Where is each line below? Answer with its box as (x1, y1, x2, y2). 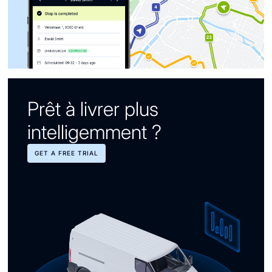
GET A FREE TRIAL (35, 149, 99, 157)
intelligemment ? (27, 120, 162, 144)
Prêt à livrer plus (27, 97, 159, 121)
